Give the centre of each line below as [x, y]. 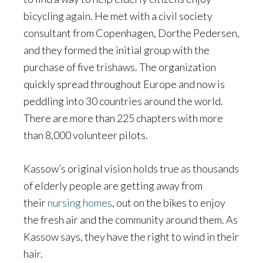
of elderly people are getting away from [113, 185]
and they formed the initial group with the [117, 50]
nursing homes [80, 202]
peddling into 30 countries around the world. [123, 101]
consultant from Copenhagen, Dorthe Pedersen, [131, 33]
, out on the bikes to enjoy [169, 202]
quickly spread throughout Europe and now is [124, 84]
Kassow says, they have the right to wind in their [131, 236]
